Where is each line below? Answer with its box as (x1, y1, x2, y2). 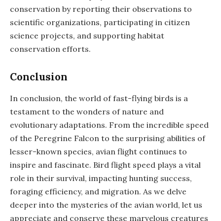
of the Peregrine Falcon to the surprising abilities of (10, 133, 205, 144)
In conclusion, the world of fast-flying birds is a (10, 93, 188, 104)
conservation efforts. (10, 44, 91, 54)
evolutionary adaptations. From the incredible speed (10, 120, 209, 130)
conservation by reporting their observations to (10, 4, 192, 14)
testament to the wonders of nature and (10, 107, 164, 117)
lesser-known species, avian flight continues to (10, 147, 187, 157)
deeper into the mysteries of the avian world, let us (10, 200, 202, 210)
